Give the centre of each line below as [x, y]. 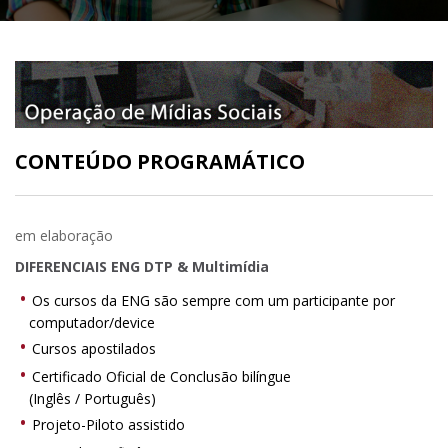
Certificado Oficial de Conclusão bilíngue [162, 377]
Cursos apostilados [94, 349]
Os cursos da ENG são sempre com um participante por [214, 301]
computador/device [92, 323]
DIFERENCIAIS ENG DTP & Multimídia [142, 267]
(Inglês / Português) [92, 399]
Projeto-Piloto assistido [109, 425]
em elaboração [64, 236]
